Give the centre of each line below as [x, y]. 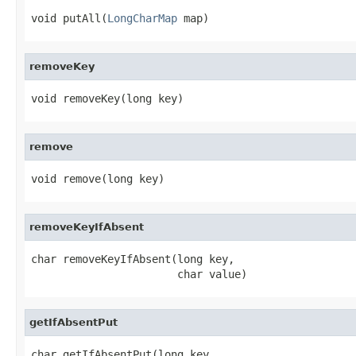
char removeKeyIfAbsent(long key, [133, 259]
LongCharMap [142, 18]
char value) [139, 274]
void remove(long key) [98, 178]
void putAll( [69, 18]
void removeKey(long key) [107, 98]
